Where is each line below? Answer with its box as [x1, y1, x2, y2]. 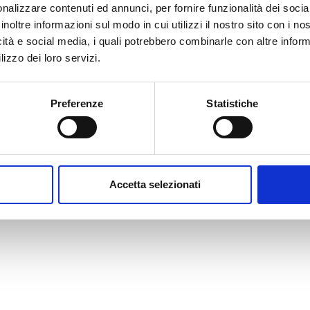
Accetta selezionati [109, 178, 201, 190]
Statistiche [206, 97, 259, 109]
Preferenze [50, 97, 104, 109]
